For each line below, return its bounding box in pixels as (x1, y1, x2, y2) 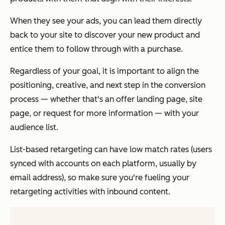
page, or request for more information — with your (10, 108, 199, 119)
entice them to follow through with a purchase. (10, 44, 183, 54)
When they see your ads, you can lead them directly (10, 16, 202, 26)
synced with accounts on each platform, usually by (10, 159, 196, 169)
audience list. (10, 123, 58, 133)
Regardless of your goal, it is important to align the (10, 66, 199, 76)
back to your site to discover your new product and (10, 30, 200, 40)
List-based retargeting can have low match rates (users (10, 145, 212, 155)
